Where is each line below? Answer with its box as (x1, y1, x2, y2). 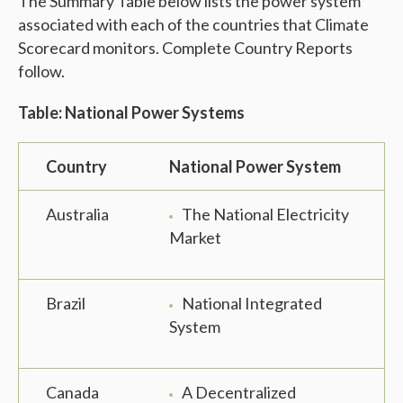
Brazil (46, 293, 85, 314)
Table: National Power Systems (18, 103, 245, 123)
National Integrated (182, 293, 322, 314)
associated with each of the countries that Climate (18, 14, 369, 35)
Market (169, 228, 221, 248)
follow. (18, 61, 65, 82)
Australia (46, 204, 109, 225)
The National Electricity (182, 204, 349, 225)
